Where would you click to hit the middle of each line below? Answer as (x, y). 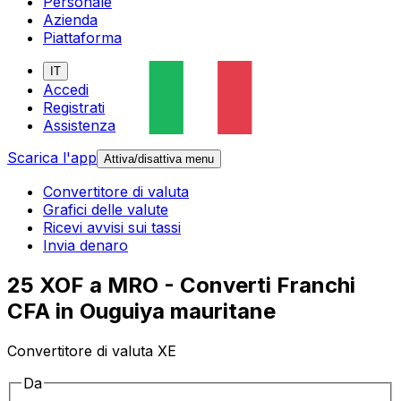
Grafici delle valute (106, 210)
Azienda (70, 20)
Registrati (74, 108)
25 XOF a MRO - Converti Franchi (181, 286)
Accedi (66, 90)
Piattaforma (82, 38)
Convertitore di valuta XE (92, 351)
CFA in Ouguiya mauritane (141, 311)
